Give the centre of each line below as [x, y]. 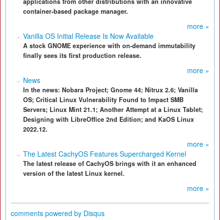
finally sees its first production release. [82, 55]
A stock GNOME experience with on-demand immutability [109, 46]
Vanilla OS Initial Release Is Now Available [88, 36]
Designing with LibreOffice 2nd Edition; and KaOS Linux [109, 119]
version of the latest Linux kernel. [74, 173]
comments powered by [47, 213]
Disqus [94, 213]
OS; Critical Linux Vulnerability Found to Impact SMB [103, 100]
